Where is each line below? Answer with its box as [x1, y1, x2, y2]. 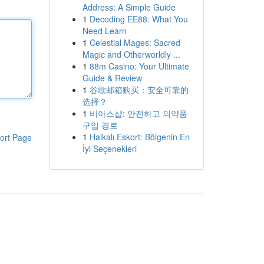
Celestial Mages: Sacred [89, 37, 180, 48]
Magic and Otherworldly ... [82, 48, 180, 60]
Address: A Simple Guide [82, 1, 176, 13]
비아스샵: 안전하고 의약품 [89, 107, 187, 119]
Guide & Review [82, 72, 142, 84]
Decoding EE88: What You [89, 13, 188, 25]
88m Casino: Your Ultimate [89, 60, 189, 72]
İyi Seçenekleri [82, 143, 137, 154]
